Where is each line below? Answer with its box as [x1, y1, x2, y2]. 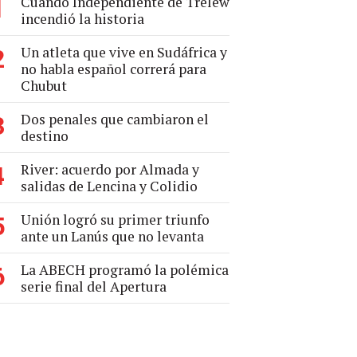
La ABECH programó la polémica [21, 261, 229, 279]
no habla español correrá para [21, 60, 206, 78]
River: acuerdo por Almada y [21, 160, 199, 178]
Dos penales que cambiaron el [21, 110, 209, 128]
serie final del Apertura [21, 277, 167, 296]
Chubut [21, 76, 67, 95]
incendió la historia [21, 10, 144, 28]
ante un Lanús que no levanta [21, 227, 204, 245]
